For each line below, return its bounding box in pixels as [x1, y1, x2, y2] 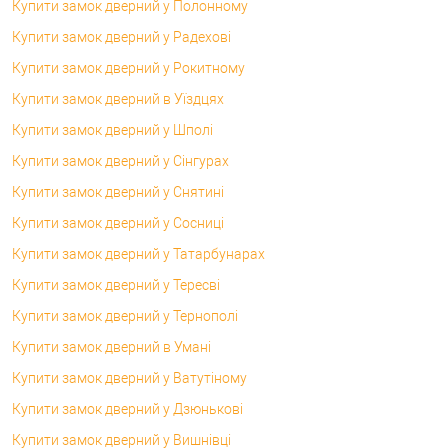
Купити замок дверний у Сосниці [12, 214, 224, 231]
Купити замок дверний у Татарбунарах [12, 245, 265, 262]
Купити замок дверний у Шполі [12, 121, 213, 138]
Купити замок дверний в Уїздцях [12, 90, 224, 107]
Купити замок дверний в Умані [12, 338, 211, 355]
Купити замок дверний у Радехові [12, 28, 231, 45]
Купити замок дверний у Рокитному [12, 59, 245, 76]
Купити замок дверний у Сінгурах [12, 152, 229, 169]
